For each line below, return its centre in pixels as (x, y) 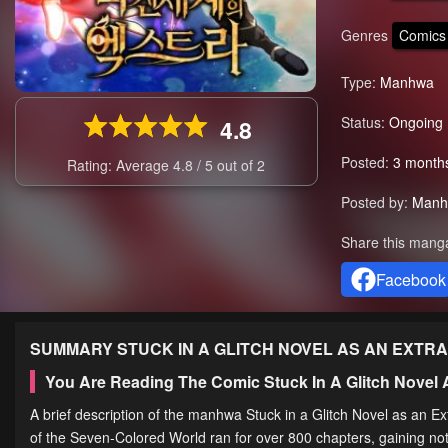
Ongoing (415, 122)
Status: (362, 122)
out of (237, 165)
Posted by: (374, 202)
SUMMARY (73, 349)
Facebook (410, 280)
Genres (364, 34)
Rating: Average (120, 165)
